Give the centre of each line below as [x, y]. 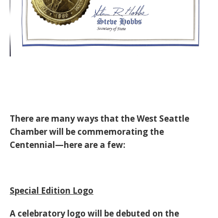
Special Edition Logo [52, 190]
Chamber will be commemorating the [87, 131]
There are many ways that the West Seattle [100, 118]
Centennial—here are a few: [68, 145]
